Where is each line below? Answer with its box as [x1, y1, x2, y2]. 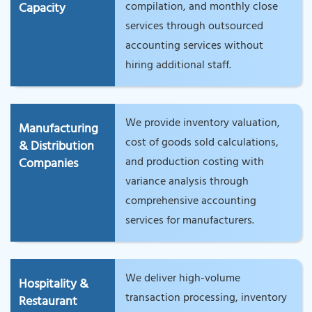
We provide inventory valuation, [125, 113, 280, 134]
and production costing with [125, 152, 264, 173]
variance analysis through [125, 171, 249, 193]
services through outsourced [125, 16, 263, 38]
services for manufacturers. [125, 210, 254, 232]
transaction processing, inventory [125, 288, 287, 309]
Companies [19, 153, 78, 177]
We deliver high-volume [125, 268, 240, 290]
